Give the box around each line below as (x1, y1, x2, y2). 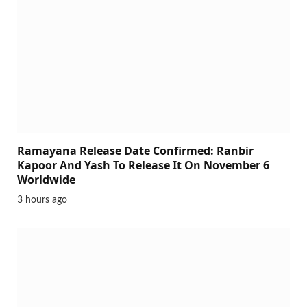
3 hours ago (17, 195, 67, 206)
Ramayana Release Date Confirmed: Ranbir (17, 143, 254, 159)
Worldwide (17, 172, 75, 188)
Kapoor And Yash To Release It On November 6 (17, 158, 269, 173)
